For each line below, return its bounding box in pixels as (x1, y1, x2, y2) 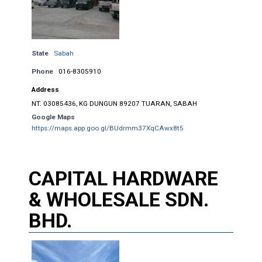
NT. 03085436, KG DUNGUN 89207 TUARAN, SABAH (31, 99, 197, 108)
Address (31, 85, 59, 94)
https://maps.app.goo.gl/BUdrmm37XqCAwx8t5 (31, 123, 184, 132)
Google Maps (31, 112, 75, 121)
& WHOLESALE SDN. (28, 187, 209, 211)
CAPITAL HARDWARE (28, 166, 218, 190)
